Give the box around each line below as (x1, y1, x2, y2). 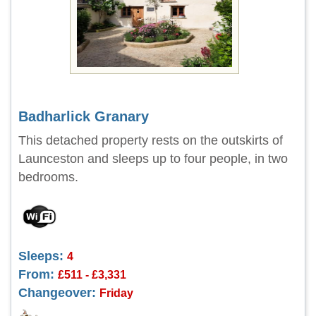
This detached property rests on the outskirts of (18, 133, 283, 147)
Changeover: (18, 286, 96, 300)
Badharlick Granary (18, 109, 149, 124)
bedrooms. (18, 170, 78, 184)
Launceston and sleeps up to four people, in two (18, 152, 288, 166)
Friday (99, 286, 133, 299)
